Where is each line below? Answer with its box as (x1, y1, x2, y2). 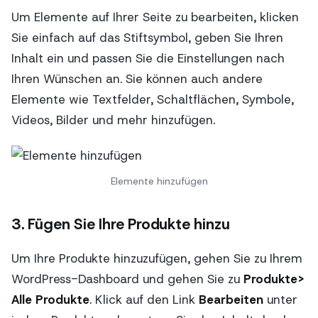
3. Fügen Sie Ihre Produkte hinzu (11, 214, 230, 234)
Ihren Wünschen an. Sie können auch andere (11, 70, 263, 87)
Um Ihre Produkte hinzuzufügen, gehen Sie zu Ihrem (11, 251, 302, 267)
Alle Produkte (11, 292, 89, 308)
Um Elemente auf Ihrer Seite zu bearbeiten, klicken (11, 9, 299, 25)
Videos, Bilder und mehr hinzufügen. (11, 111, 215, 128)
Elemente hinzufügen (110, 174, 208, 187)
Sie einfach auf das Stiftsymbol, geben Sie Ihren (11, 29, 283, 45)
